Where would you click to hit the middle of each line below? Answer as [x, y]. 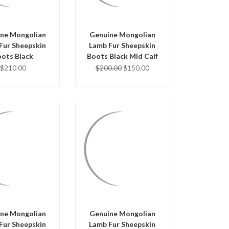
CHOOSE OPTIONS [122, 173]
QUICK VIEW [122, 147]
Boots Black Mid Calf [122, 56]
